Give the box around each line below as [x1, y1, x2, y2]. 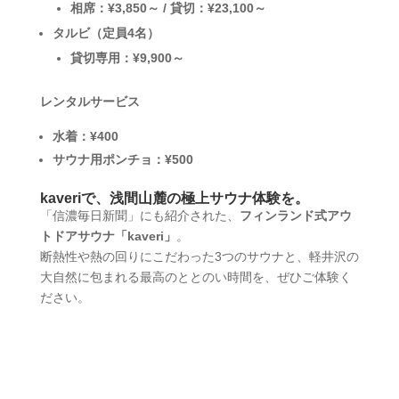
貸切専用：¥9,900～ [69, 50, 184, 65]
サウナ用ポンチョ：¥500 [52, 151, 193, 167]
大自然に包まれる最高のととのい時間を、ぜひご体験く [39, 269, 352, 284]
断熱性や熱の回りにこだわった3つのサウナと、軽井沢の [39, 248, 359, 264]
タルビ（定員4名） [52, 25, 159, 40]
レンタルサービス [39, 94, 140, 109]
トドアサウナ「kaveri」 [39, 228, 176, 243]
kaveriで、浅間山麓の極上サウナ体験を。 [39, 190, 309, 206]
